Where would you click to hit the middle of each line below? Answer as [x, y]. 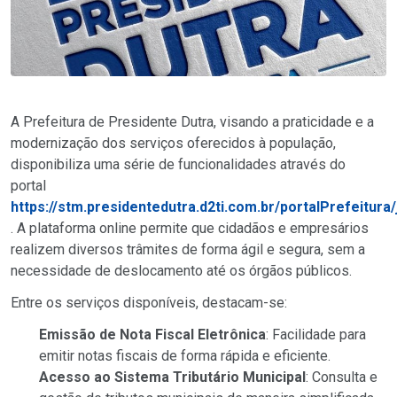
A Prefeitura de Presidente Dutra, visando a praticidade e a [192, 121]
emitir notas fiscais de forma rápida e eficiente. [185, 355]
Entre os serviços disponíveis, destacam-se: [149, 302]
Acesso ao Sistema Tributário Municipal [172, 377]
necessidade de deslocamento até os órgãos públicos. [181, 270]
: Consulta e [342, 377]
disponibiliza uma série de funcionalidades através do [178, 164]
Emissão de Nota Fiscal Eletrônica [152, 334]
